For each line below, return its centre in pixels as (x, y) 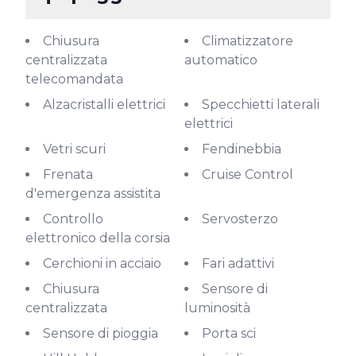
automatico (221, 60)
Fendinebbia (246, 149)
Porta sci (234, 333)
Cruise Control (252, 174)
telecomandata (74, 79)
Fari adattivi (242, 263)
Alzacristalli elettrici (108, 104)
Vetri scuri (78, 149)
